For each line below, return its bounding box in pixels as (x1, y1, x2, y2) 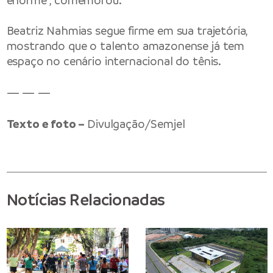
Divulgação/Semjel (87, 116, 185, 132)
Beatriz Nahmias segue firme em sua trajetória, (6, 23, 248, 39)
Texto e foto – (6, 116, 88, 132)
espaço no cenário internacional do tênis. (6, 54, 222, 69)
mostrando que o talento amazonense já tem (6, 38, 245, 54)
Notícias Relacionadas (6, 189, 165, 211)
